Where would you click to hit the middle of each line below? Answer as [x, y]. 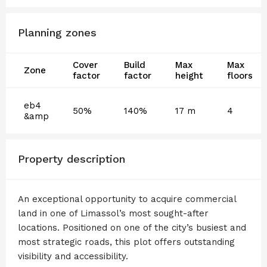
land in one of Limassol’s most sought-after [113, 213]
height [189, 75]
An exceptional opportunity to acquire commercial [127, 199]
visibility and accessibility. [73, 256]
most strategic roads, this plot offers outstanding [126, 242]
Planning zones [57, 32]
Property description [72, 159]
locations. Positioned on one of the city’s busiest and [132, 227]
